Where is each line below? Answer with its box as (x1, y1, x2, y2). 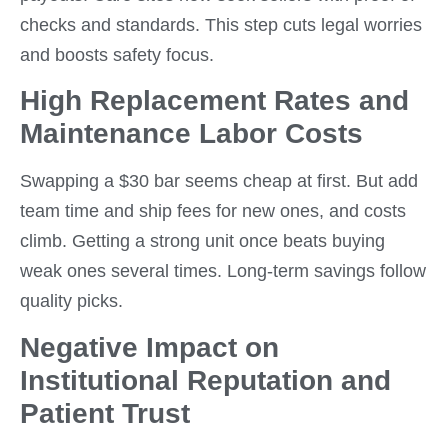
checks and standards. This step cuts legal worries (20, 14, 422, 35)
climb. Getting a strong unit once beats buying (20, 231, 385, 252)
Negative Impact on (20, 331, 279, 363)
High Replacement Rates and (20, 85, 409, 117)
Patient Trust (20, 397, 190, 429)
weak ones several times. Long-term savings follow (20, 261, 426, 282)
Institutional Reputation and (20, 364, 391, 396)
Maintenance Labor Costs (20, 118, 363, 150)
